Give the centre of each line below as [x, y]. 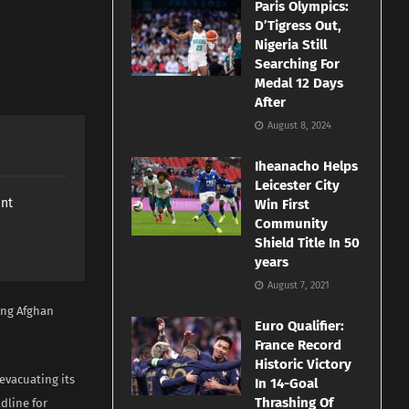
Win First [283, 205]
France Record [299, 346]
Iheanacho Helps [307, 167]
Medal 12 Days [299, 84]
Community [292, 224]
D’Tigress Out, [299, 26]
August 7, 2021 [298, 286]
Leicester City [298, 186]
